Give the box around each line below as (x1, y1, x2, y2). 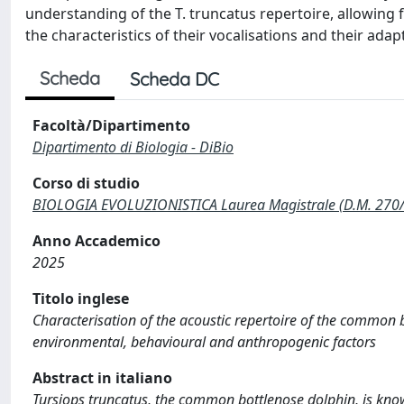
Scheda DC (130, 68, 219, 90)
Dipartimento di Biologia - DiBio (32, 137, 234, 157)
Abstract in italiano (32, 368, 172, 388)
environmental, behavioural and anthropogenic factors (32, 332, 376, 352)
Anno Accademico (32, 231, 161, 251)
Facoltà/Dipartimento (32, 115, 190, 135)
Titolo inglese (32, 289, 129, 308)
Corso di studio (32, 173, 140, 193)
